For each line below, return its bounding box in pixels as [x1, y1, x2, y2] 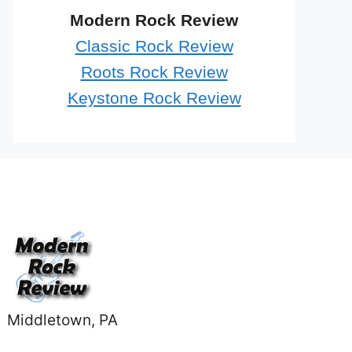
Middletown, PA [7, 310, 119, 329]
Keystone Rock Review [67, 88, 241, 108]
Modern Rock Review [70, 10, 238, 30]
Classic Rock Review [75, 36, 233, 56]
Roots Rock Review [80, 62, 228, 82]
